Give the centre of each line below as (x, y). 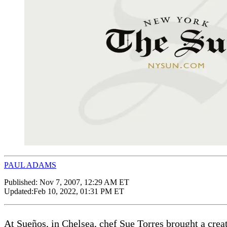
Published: (22, 182)
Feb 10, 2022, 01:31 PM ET (79, 191)
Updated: (19, 191)
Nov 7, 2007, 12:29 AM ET (84, 182)
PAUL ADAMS (30, 165)
